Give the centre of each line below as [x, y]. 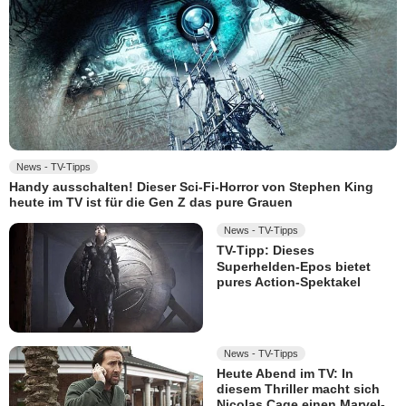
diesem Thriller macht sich [298, 389]
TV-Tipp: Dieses [266, 251]
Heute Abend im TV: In [285, 374]
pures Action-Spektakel [289, 282]
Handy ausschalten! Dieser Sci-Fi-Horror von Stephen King [191, 187]
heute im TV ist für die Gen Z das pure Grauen [151, 203]
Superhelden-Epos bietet [294, 266]
